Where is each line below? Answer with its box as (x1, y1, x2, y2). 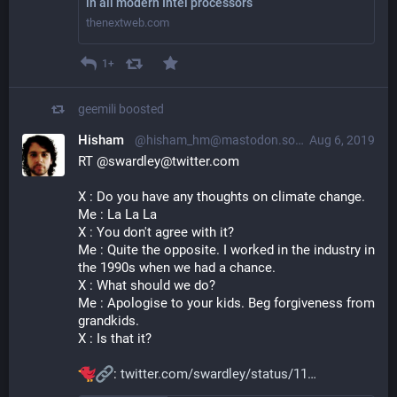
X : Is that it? (78, 331, 152, 347)
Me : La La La (78, 206, 157, 223)
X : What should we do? (78, 277, 215, 294)
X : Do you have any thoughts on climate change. (78, 189, 365, 206)
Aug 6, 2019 (309, 133, 375, 148)
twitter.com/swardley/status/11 (121, 366, 307, 383)
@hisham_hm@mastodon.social (135, 133, 295, 148)
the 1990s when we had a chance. (78, 260, 276, 276)
